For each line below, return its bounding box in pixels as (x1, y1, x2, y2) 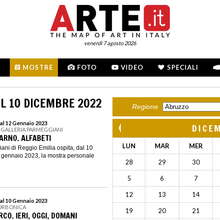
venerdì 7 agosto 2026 (84, 40, 136, 46)
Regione (132, 103, 158, 111)
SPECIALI (167, 63, 198, 71)
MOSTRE (23, 63, 53, 71)
